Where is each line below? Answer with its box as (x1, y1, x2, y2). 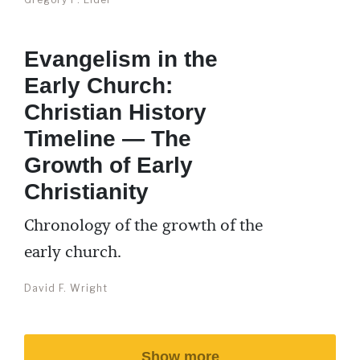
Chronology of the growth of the (24, 215, 264, 236)
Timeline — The (24, 126, 191, 151)
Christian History (24, 100, 207, 125)
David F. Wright (24, 282, 108, 294)
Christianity (24, 179, 149, 204)
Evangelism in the (24, 47, 218, 72)
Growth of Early (24, 153, 193, 178)
